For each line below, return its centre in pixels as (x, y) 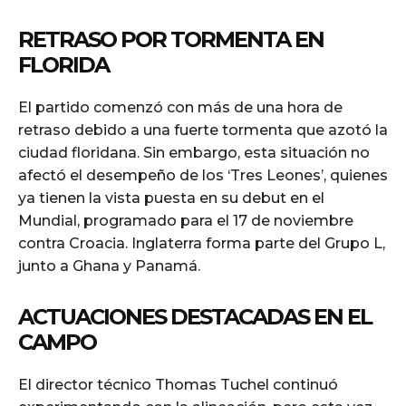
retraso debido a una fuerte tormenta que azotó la (203, 130)
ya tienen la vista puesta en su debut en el (171, 198)
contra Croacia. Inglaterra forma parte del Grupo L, (202, 243)
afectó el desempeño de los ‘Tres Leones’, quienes (203, 175)
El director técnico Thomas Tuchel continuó (178, 384)
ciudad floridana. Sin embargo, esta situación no (194, 152)
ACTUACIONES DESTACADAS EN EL (195, 316)
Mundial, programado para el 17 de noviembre (186, 220)
